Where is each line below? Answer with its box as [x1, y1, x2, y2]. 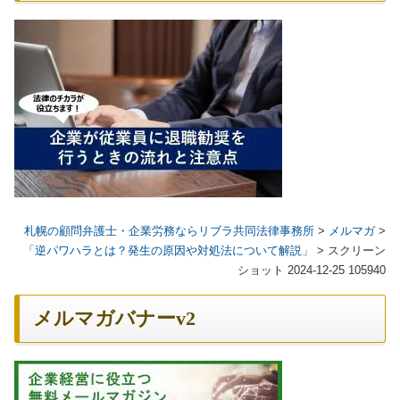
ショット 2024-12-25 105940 [237, 263, 386, 277]
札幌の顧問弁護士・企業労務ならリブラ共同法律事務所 [24, 224, 314, 237]
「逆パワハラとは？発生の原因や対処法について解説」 [23, 244, 313, 257]
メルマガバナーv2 [33, 308, 196, 329]
